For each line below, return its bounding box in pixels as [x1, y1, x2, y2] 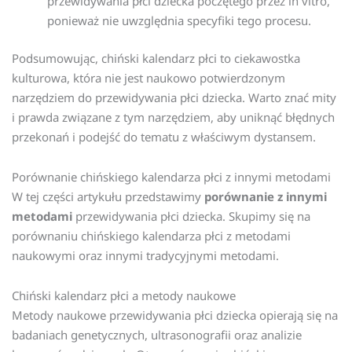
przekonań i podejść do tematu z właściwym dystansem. [12, 128, 316, 145]
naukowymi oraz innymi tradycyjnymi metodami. [12, 247, 279, 263]
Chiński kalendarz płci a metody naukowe [12, 288, 236, 304]
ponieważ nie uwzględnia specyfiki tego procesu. [47, 13, 311, 29]
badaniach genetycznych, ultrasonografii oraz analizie [12, 327, 302, 343]
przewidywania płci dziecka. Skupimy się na [72, 207, 310, 224]
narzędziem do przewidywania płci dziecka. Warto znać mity [12, 89, 336, 105]
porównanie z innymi [204, 188, 327, 204]
